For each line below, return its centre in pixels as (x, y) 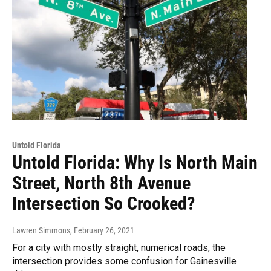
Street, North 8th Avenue (101, 183)
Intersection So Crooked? (103, 204)
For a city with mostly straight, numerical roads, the (119, 248)
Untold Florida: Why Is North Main (135, 163)
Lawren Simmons (41, 231)
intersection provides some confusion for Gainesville (124, 261)
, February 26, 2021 (102, 231)
